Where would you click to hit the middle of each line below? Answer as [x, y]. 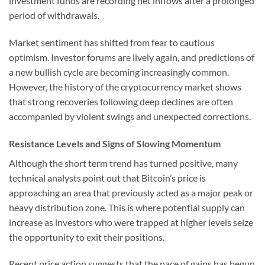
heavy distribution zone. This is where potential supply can [127, 207]
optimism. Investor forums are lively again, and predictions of [132, 57]
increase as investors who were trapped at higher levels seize [131, 222]
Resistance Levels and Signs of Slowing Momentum [115, 143]
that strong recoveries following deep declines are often [121, 101]
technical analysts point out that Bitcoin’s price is [107, 177]
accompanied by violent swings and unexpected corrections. [130, 116]
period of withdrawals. [54, 15]
